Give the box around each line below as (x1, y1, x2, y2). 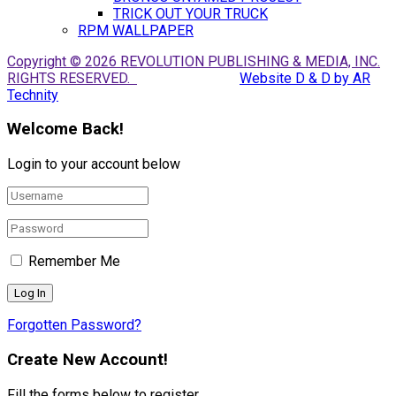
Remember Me (28, 253, 120, 270)
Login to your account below (7, 156, 180, 173)
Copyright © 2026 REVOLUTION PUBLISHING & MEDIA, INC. (7, 52, 380, 70)
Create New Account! (7, 349, 168, 369)
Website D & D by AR (240, 69, 370, 87)
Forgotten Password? (7, 316, 141, 334)
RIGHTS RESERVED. (7, 69, 137, 87)
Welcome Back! (7, 119, 124, 140)
